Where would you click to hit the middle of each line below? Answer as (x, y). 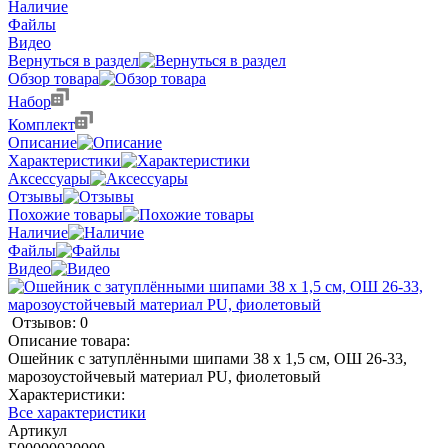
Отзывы (35, 196)
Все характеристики (77, 412)
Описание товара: (69, 340)
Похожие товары (65, 214)
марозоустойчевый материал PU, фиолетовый (164, 376)
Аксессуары (49, 178)
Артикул (37, 430)
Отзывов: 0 (50, 322)
